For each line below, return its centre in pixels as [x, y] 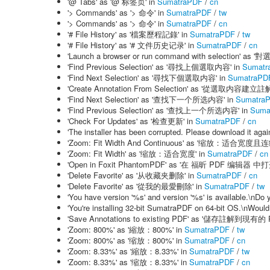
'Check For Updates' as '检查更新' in [131, 121]
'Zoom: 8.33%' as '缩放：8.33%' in [128, 262]
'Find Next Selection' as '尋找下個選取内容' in [148, 77]
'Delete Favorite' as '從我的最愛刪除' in [136, 186]
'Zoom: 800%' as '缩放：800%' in [126, 240]
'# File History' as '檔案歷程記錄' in [129, 34]
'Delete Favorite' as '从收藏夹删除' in [132, 175]
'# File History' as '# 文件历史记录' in [132, 45]
